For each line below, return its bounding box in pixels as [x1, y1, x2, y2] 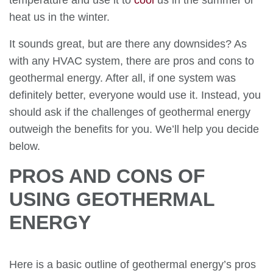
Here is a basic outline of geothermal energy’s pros [9, 258, 256, 271]
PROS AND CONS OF [9, 165, 205, 187]
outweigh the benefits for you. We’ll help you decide [9, 123, 259, 135]
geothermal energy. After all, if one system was [9, 72, 236, 84]
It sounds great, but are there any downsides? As [9, 38, 247, 50]
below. [9, 140, 40, 152]
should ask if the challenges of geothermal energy [9, 106, 250, 118]
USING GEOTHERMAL [9, 188, 214, 210]
